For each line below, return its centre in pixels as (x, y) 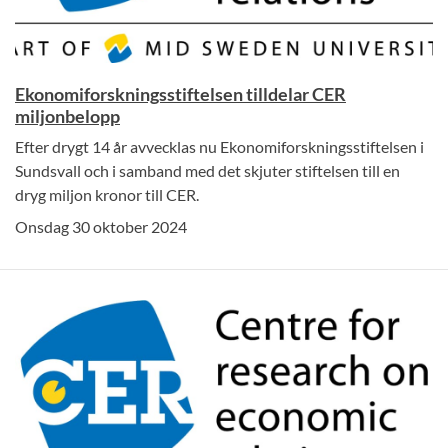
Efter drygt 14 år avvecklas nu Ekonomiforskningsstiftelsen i (219, 146)
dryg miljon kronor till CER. (107, 194)
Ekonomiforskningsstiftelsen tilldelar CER (180, 93)
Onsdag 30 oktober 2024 (101, 226)
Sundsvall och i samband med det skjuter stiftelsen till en (207, 170)
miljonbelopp (67, 115)
